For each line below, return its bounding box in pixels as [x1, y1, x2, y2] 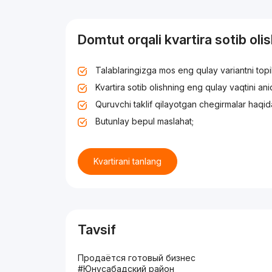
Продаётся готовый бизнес [78, 253, 196, 263]
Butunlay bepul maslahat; [95, 116, 194, 127]
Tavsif [78, 222, 117, 238]
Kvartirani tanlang [93, 156, 162, 167]
